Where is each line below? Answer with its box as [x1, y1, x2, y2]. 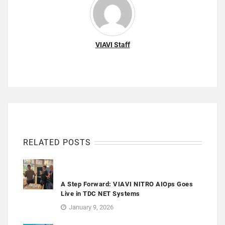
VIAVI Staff [95, 41, 130, 49]
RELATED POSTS [23, 138, 91, 148]
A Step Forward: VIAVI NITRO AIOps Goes [61, 180, 193, 188]
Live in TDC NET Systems [61, 190, 140, 198]
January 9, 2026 [69, 203, 114, 211]
